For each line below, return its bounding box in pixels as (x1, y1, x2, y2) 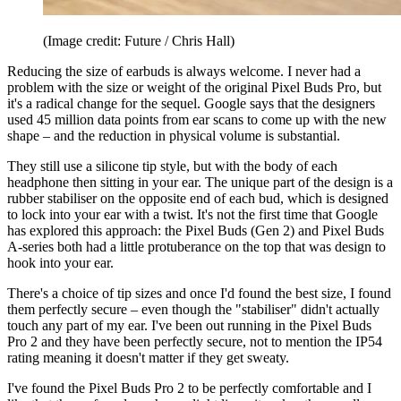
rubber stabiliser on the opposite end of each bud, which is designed (7, 190, 388, 206)
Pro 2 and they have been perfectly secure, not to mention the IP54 (7, 333, 382, 349)
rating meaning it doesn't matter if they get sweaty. (7, 349, 293, 365)
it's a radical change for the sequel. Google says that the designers (7, 95, 375, 111)
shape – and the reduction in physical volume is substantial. (7, 127, 340, 143)
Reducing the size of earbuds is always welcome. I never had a (7, 63, 361, 79)
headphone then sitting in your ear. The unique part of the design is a (7, 174, 393, 190)
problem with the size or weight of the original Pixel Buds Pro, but (7, 79, 381, 95)
